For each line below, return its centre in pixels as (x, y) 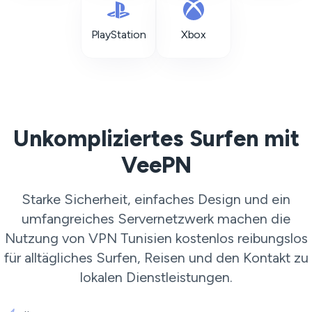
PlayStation (118, 34)
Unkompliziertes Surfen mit (156, 139)
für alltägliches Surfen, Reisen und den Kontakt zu (156, 258)
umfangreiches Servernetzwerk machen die (156, 219)
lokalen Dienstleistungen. (156, 277)
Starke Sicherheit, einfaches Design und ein (156, 199)
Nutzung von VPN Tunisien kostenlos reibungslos (156, 238)
